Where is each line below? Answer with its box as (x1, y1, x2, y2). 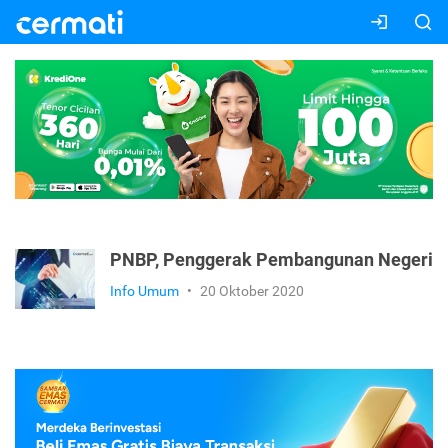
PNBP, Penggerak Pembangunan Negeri (110, 250, 433, 271)
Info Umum (110, 283, 179, 300)
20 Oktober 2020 (200, 283, 304, 300)
